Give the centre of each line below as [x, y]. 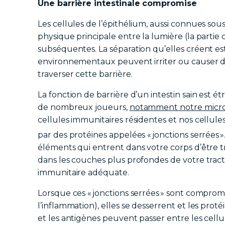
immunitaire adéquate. [83, 173]
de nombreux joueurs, [84, 107]
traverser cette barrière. [85, 74]
